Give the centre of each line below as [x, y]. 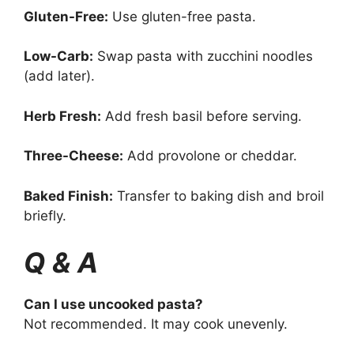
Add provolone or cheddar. [210, 156]
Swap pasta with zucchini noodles [203, 56]
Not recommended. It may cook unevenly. [156, 324]
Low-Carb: [58, 56]
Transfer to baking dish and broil [218, 196]
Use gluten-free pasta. [182, 16]
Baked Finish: [68, 196]
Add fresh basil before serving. [201, 116]
